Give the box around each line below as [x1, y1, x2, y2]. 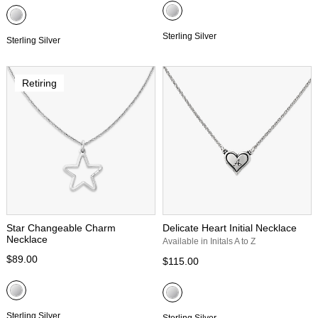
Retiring [21, 77, 57, 89]
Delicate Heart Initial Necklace [163, 221, 297, 234]
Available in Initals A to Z [163, 236, 256, 246]
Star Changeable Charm [6, 221, 116, 234]
